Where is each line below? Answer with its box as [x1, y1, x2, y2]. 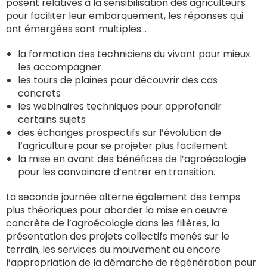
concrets [18, 86, 61, 100]
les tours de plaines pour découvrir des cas [18, 73, 218, 87]
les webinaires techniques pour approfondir [18, 99, 222, 113]
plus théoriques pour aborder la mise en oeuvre [6, 203, 228, 217]
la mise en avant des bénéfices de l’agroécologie [18, 151, 246, 166]
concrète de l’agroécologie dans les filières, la [6, 216, 219, 230]
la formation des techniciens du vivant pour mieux [18, 46, 250, 61]
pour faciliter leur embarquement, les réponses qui [6, 8, 243, 23]
